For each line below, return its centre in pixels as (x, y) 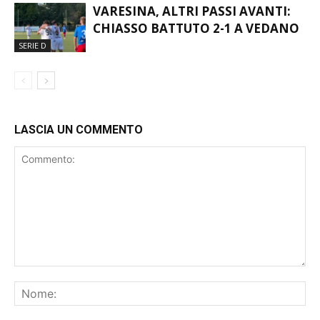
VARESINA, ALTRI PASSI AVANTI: (192, 64)
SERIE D (32, 99)
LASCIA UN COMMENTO (79, 183)
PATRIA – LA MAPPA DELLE (174, 11)
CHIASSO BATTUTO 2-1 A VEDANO (196, 81)
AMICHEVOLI (132, 29)
